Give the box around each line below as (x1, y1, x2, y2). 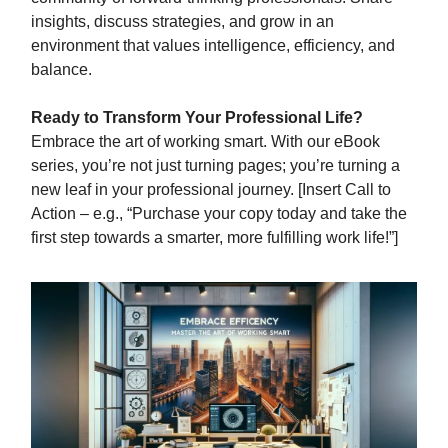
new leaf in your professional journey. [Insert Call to (31, 181, 391, 198)
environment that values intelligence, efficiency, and (31, 37, 395, 54)
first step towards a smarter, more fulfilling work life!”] (31, 229, 398, 246)
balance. (31, 61, 92, 78)
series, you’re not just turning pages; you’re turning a (31, 157, 400, 174)
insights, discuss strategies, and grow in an (31, 13, 334, 30)
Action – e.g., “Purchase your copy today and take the (31, 205, 407, 222)
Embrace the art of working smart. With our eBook (31, 133, 380, 150)
